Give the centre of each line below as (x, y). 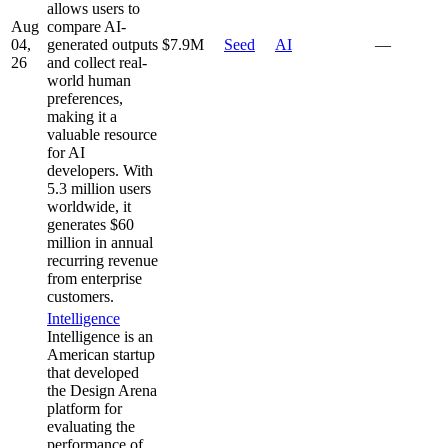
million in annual (100, 242)
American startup (101, 354)
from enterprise (94, 278)
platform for (84, 408)
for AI (66, 152)
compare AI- (86, 26)
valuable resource (102, 134)
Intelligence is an (100, 336)
